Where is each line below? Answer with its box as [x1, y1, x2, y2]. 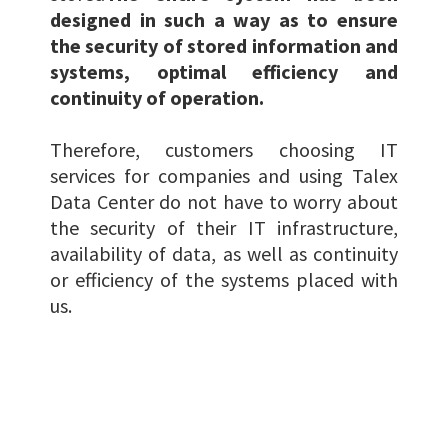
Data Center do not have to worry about [50, 189, 398, 215]
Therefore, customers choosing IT [50, 137, 398, 163]
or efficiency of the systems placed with [50, 267, 398, 293]
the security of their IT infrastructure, [50, 215, 398, 241]
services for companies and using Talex [50, 163, 398, 189]
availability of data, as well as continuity [50, 241, 398, 267]
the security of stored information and [50, 33, 398, 59]
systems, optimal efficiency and [50, 59, 398, 85]
